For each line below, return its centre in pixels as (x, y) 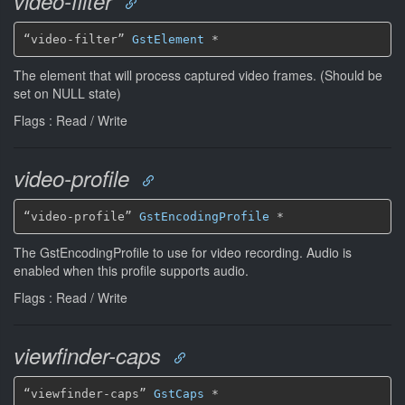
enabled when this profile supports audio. (131, 270)
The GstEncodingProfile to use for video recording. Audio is (183, 252)
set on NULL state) (67, 93)
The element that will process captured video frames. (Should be (198, 75)
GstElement (168, 39)
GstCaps (179, 393)
